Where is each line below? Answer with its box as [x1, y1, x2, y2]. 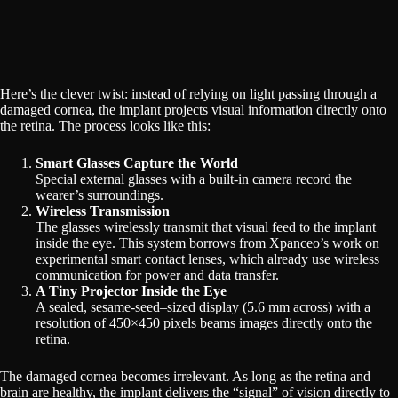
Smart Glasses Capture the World [36, 155, 238, 171]
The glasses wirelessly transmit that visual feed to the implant [36, 219, 376, 235]
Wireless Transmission [36, 203, 170, 219]
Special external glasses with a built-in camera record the [36, 171, 352, 187]
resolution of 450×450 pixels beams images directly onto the [36, 314, 372, 330]
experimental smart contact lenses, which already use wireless [36, 251, 379, 267]
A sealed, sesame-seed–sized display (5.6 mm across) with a [36, 298, 370, 314]
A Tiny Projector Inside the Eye [36, 283, 227, 298]
